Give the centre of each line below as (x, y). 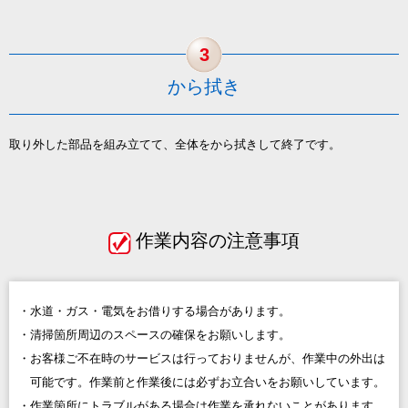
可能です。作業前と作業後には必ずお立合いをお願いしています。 (208, 382)
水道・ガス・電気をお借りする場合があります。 (160, 311)
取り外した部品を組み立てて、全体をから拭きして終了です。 (175, 145)
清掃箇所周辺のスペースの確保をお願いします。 (160, 335)
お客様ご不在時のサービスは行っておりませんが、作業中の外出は (208, 359)
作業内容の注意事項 (218, 241)
